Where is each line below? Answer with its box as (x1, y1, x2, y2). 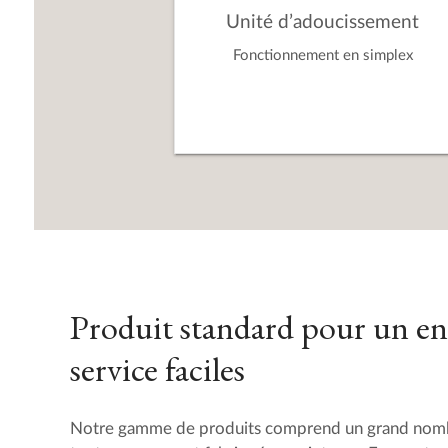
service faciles (70, 347, 253, 392)
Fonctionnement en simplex (232, 48, 413, 64)
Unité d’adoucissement (226, 11, 420, 32)
